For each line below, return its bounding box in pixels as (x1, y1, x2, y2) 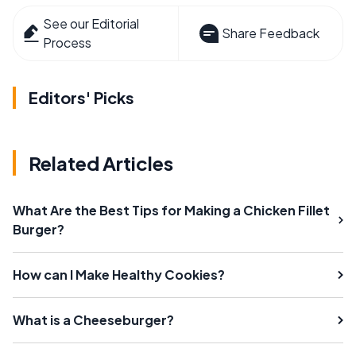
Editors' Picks (29, 87, 134, 107)
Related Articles (29, 151, 173, 175)
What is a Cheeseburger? (13, 311, 174, 328)
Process (43, 34, 92, 51)
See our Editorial (43, 15, 140, 32)
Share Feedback (221, 25, 319, 41)
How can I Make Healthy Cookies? (13, 266, 225, 283)
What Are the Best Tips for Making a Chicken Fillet (13, 202, 330, 219)
